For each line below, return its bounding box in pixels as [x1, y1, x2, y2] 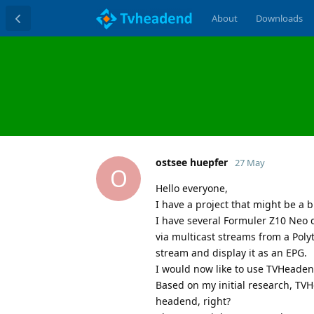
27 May [235, 156, 265, 169]
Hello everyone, [156, 181, 228, 195]
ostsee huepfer [156, 155, 228, 169]
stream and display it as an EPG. [156, 245, 307, 259]
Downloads [255, 12, 303, 25]
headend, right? [156, 294, 231, 308]
